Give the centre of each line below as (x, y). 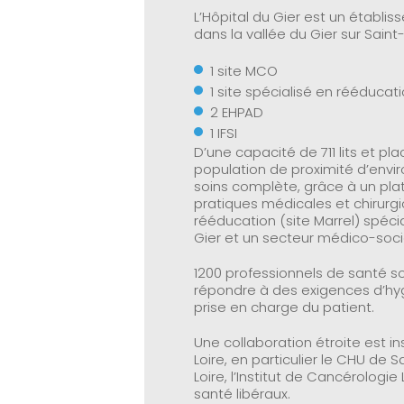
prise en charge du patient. (286, 307)
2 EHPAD (237, 112)
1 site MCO (244, 71)
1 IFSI (224, 133)
